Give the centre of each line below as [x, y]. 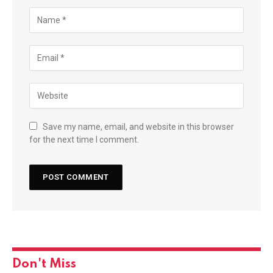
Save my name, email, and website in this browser [138, 126]
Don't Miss [44, 264]
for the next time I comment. [84, 139]
